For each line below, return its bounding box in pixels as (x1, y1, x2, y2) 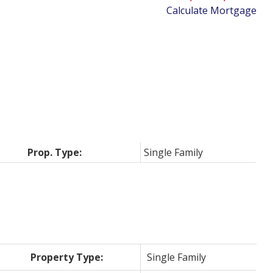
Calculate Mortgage (166, 3, 257, 17)
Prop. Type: (27, 145, 82, 159)
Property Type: (30, 250, 104, 264)
